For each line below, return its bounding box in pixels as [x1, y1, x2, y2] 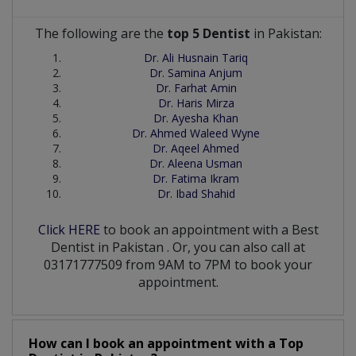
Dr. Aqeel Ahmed [153, 141, 239, 157]
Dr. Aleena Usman [149, 156, 242, 172]
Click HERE [37, 221, 100, 239]
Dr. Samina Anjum [149, 65, 242, 81]
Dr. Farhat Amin [155, 80, 237, 96]
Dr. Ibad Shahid [157, 186, 235, 202]
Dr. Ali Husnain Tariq [144, 50, 248, 66]
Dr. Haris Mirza [157, 95, 234, 111]
